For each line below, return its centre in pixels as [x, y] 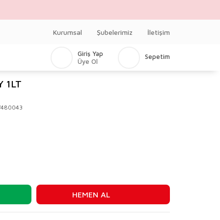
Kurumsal [68, 32]
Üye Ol [88, 61]
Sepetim [157, 56]
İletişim [159, 32]
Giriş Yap [90, 53]
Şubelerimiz [115, 32]
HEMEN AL [91, 194]
